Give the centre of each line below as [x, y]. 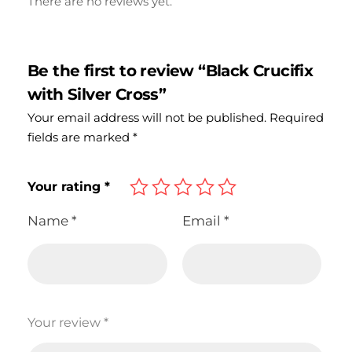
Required [297, 117]
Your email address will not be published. [147, 117]
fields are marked [80, 137]
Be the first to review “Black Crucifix [170, 70]
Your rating [66, 186]
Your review [66, 322]
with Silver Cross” [97, 94]
